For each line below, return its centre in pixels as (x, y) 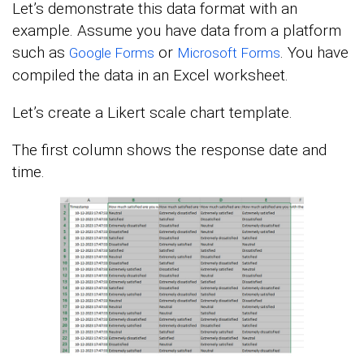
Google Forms (112, 52)
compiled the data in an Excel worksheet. (150, 75)
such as (41, 52)
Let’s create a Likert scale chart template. (152, 112)
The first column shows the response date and (169, 149)
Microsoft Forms (229, 52)
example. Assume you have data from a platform (177, 30)
